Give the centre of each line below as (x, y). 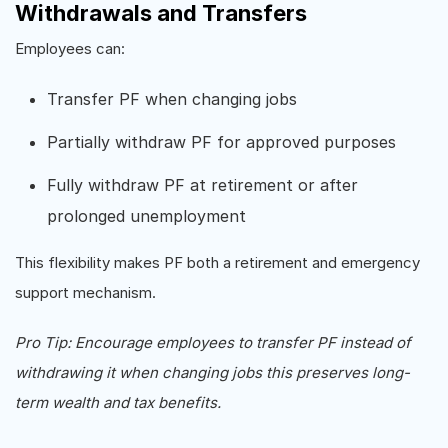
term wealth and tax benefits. (118, 402)
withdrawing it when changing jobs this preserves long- (212, 372)
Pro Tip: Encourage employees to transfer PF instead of (213, 342)
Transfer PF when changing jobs (172, 99)
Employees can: (70, 48)
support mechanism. (85, 292)
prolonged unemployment (146, 216)
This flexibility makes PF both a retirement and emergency (217, 262)
